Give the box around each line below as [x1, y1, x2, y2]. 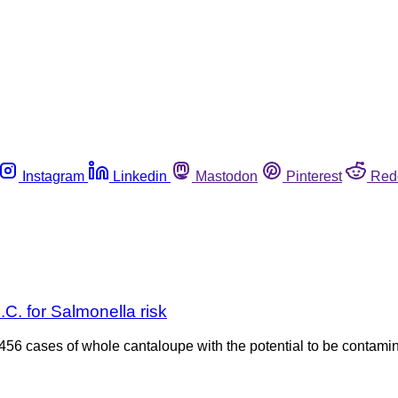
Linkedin [113, 168, 167, 184]
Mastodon [195, 168, 258, 184]
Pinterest [286, 168, 342, 184]
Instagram [22, 168, 84, 184]
